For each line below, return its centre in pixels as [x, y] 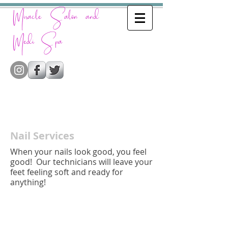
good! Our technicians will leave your [81, 162]
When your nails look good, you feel [78, 152]
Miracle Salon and [56, 18]
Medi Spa [38, 43]
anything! [28, 182]
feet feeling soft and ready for [67, 172]
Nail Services [42, 136]
